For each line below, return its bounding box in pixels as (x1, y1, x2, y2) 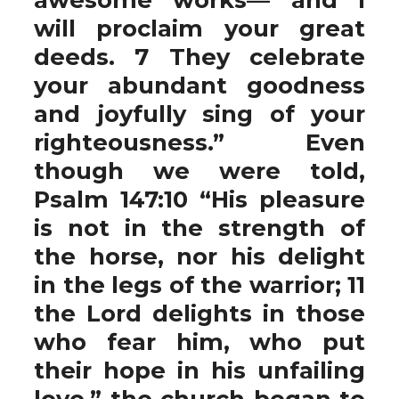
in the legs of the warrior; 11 (34, 271, 365, 298)
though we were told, (34, 157, 365, 184)
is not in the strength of (34, 214, 365, 241)
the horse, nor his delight (34, 242, 365, 270)
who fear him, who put (34, 328, 365, 355)
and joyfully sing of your (34, 100, 365, 127)
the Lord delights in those (34, 299, 365, 327)
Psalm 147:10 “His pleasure (34, 185, 365, 213)
